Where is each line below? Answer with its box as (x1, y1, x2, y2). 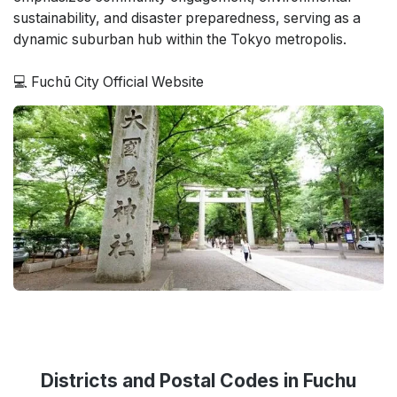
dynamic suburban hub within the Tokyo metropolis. (13, 31, 346, 48)
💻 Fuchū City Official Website (13, 74, 204, 90)
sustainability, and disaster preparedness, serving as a (13, 10, 361, 27)
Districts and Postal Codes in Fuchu (41, 370, 356, 392)
